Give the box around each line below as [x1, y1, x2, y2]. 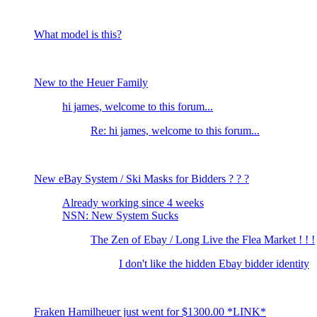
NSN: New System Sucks [62, 209, 178, 222]
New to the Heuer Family [34, 76, 148, 89]
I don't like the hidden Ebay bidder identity [119, 258, 309, 270]
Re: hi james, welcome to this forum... [91, 125, 260, 137]
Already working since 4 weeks [62, 197, 204, 209]
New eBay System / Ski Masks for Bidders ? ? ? [34, 173, 249, 185]
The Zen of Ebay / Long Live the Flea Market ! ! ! [91, 234, 315, 246]
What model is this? [34, 28, 122, 41]
